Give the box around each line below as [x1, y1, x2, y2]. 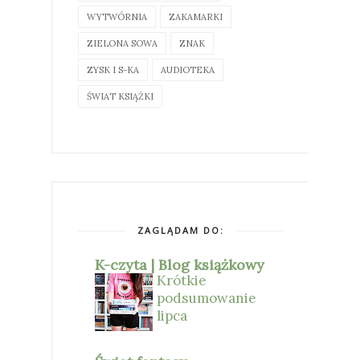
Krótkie [157, 271, 207, 289]
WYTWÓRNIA [87, 10, 147, 22]
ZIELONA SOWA [87, 37, 157, 49]
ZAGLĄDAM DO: [137, 223, 224, 236]
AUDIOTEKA [161, 63, 215, 76]
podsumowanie [157, 288, 256, 307]
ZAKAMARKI [169, 10, 223, 22]
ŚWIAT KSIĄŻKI [87, 90, 153, 102]
